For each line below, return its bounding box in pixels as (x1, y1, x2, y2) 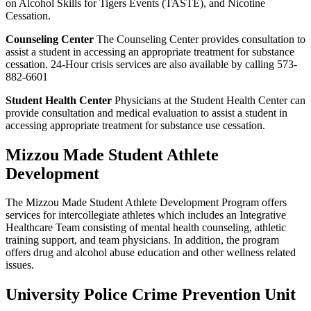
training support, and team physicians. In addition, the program (6, 234, 279, 246)
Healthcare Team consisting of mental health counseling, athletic (6, 221, 286, 234)
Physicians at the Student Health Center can (112, 94, 305, 106)
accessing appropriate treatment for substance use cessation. (6, 119, 265, 131)
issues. (6, 259, 34, 271)
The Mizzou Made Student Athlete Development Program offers (6, 196, 287, 209)
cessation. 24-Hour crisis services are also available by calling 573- (6, 58, 297, 70)
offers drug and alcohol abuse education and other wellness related (6, 246, 296, 259)
